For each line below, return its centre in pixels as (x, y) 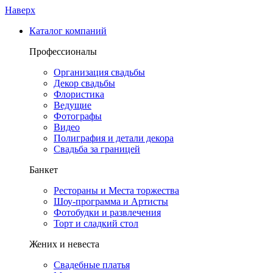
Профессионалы (63, 51)
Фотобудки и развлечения (107, 212)
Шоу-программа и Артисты (111, 201)
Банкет (44, 170)
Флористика (79, 94)
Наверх (20, 10)
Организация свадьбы (99, 72)
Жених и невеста (64, 244)
